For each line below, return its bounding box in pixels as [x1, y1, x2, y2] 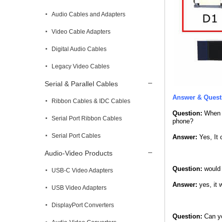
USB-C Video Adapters [52, 167, 113, 174]
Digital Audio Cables [52, 46, 107, 53]
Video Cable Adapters [52, 28, 111, 35]
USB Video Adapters [52, 184, 107, 191]
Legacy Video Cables [52, 63, 110, 70]
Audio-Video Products [45, 149, 112, 157]
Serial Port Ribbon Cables [52, 115, 122, 122]
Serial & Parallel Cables [45, 80, 118, 88]
